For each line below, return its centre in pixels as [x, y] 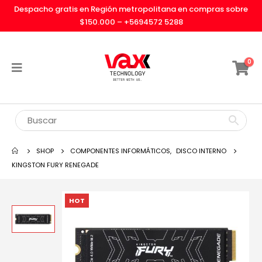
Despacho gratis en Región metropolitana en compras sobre [131, 9]
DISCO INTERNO [201, 151]
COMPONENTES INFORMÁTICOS [120, 151]
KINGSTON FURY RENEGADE [55, 165]
